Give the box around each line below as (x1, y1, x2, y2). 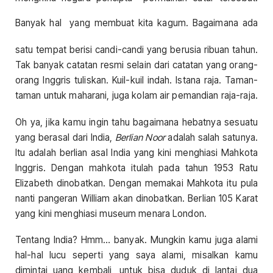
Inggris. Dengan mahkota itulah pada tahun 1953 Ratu (15, 161, 258, 174)
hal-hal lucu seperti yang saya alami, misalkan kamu (15, 249, 258, 261)
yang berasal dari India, (15, 131, 115, 143)
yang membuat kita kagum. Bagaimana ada (61, 17, 258, 29)
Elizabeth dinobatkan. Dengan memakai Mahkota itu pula (15, 177, 258, 189)
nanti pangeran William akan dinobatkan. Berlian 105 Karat (15, 192, 258, 204)
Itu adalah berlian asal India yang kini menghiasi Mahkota (15, 146, 258, 158)
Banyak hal (15, 17, 62, 29)
